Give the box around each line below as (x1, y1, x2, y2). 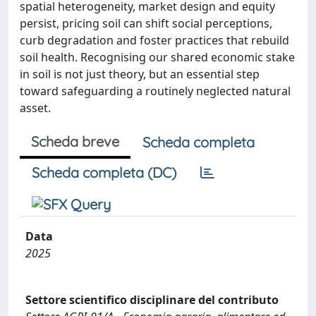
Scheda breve (31, 132, 119, 150)
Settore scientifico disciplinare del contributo (25, 291, 279, 308)
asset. (20, 99, 51, 116)
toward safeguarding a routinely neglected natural (20, 83, 291, 99)
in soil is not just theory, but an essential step (20, 66, 260, 82)
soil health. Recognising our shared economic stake (20, 49, 295, 65)
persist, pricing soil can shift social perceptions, (20, 15, 272, 31)
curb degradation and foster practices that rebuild (20, 32, 289, 48)
